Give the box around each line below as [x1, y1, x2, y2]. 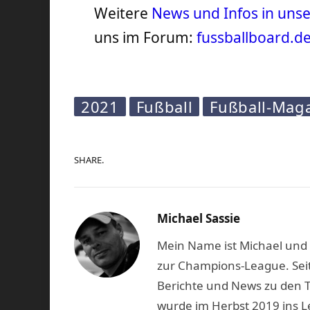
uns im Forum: [94, 28, 197, 48]
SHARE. [74, 154, 104, 167]
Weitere [94, 3, 152, 24]
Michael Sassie [157, 210, 240, 226]
